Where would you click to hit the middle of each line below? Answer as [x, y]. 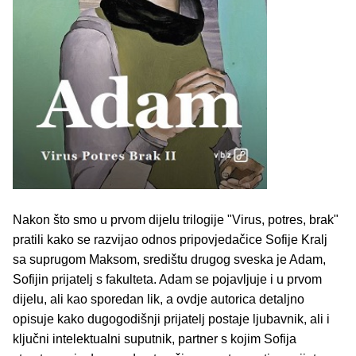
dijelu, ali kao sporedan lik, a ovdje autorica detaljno [159, 300]
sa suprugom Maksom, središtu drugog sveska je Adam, [169, 260]
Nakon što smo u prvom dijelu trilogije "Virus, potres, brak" [176, 220]
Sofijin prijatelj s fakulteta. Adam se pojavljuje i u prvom [167, 280]
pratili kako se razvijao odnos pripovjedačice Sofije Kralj [170, 240]
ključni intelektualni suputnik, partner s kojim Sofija [155, 339]
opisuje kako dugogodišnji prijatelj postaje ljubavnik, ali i [171, 319]
